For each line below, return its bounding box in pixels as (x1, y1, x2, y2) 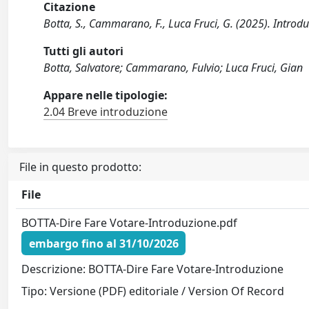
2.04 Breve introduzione (43, 104, 168, 119)
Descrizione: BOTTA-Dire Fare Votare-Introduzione (21, 261, 284, 277)
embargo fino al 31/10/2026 (28, 235, 179, 251)
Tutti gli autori (43, 43, 124, 59)
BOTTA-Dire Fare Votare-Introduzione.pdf (21, 215, 238, 230)
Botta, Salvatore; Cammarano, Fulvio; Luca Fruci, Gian (43, 60, 303, 75)
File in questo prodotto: (19, 159, 141, 175)
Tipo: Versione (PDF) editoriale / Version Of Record (21, 283, 285, 299)
